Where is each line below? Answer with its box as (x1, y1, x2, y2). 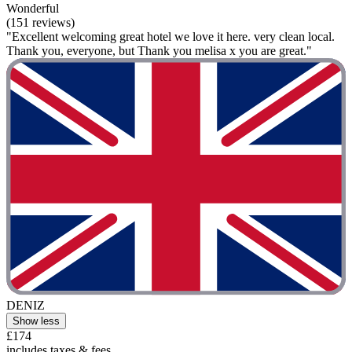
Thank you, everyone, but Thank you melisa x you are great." (6, 43, 312, 57)
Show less (13, 314, 60, 327)
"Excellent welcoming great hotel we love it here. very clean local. (6, 29, 335, 43)
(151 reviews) (6, 15, 75, 29)
